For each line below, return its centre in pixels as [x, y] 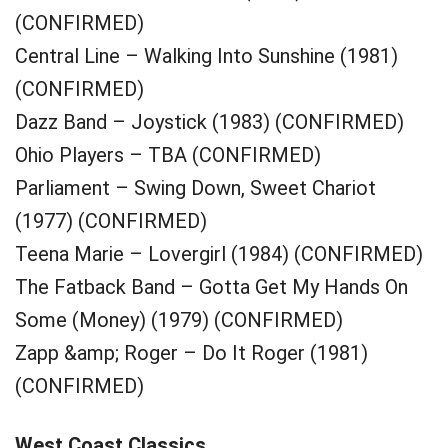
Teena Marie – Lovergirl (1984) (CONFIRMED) [219, 254]
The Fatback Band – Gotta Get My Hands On [211, 287]
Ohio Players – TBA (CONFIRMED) [168, 155]
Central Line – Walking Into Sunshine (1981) [206, 56]
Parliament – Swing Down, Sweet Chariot [195, 188]
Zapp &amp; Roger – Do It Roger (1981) [191, 353]
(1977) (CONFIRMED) [111, 221]
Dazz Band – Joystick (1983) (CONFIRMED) [209, 122]
